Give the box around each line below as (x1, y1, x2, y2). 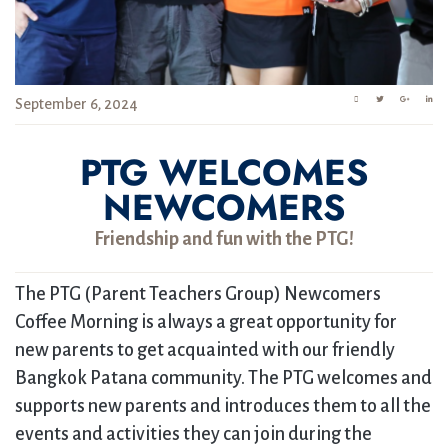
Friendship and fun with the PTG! (94, 229, 354, 249)
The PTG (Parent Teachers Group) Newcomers (15, 284, 381, 304)
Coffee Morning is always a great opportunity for (15, 312, 397, 332)
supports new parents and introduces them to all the (15, 396, 431, 416)
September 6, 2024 (15, 96, 138, 112)
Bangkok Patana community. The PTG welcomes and (15, 368, 432, 388)
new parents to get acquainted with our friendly (15, 340, 395, 360)
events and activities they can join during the (15, 424, 372, 444)
